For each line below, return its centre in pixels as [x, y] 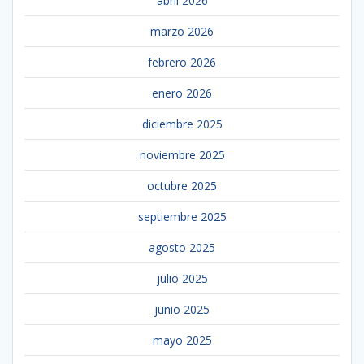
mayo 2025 [182, 340]
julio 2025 [182, 278]
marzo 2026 [182, 31]
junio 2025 [182, 309]
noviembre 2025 [182, 154]
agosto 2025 [182, 247]
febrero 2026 [182, 62]
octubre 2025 [182, 185]
